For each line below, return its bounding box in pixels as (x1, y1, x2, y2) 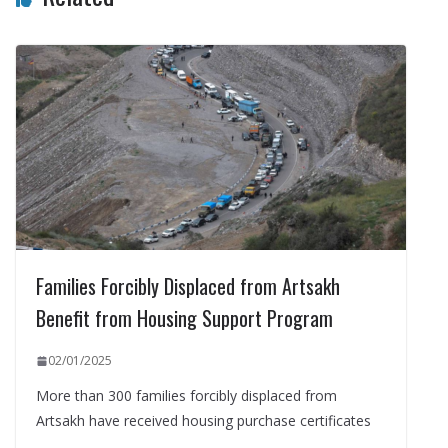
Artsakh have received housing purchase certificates (36, 411, 371, 431)
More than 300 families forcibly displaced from (36, 386, 337, 406)
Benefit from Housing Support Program (36, 303, 333, 334)
